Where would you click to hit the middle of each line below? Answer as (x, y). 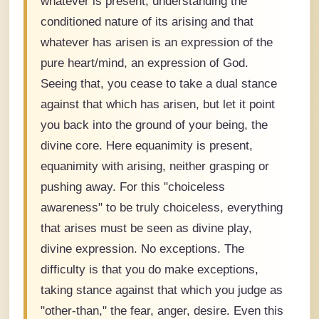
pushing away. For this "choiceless (133, 187)
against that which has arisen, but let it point (158, 104)
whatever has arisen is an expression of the (157, 42)
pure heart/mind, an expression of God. (145, 63)
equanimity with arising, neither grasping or (155, 166)
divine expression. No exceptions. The (142, 249)
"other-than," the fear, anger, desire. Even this (162, 311)
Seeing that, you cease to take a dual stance (159, 84)
